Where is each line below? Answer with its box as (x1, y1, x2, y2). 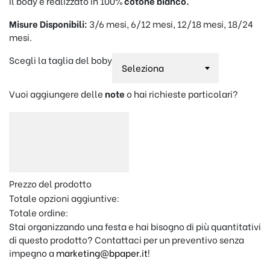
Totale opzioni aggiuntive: (9, 191, 119, 204)
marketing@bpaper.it (56, 246, 148, 259)
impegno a (9, 246, 56, 259)
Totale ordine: (9, 206, 68, 219)
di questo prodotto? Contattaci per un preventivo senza (9, 233, 244, 246)
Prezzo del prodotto (9, 177, 92, 190)
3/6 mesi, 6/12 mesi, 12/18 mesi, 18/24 (89, 17, 253, 30)
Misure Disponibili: (9, 17, 89, 30)
